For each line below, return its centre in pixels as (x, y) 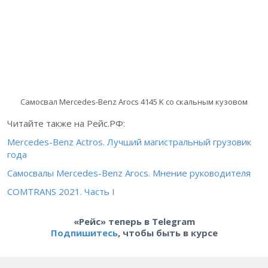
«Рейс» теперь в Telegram (134, 222)
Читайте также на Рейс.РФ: (66, 124)
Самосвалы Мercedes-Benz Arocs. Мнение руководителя (129, 173)
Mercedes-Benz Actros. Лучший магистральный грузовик (129, 142)
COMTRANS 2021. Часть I (61, 192)
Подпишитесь (84, 233)
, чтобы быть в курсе (167, 233)
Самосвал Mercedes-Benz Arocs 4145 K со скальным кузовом (134, 102)
